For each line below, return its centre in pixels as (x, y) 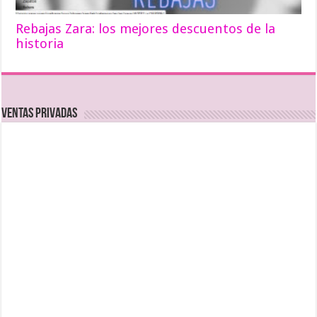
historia (40, 43)
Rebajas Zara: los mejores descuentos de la (146, 28)
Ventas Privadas (40, 114)
